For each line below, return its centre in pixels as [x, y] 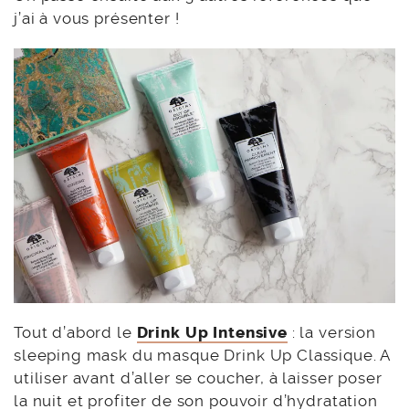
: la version [334, 332]
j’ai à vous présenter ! [97, 19]
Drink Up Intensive [212, 332]
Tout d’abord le [73, 332]
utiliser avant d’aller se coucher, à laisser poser [198, 378]
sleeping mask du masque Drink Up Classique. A [202, 355]
